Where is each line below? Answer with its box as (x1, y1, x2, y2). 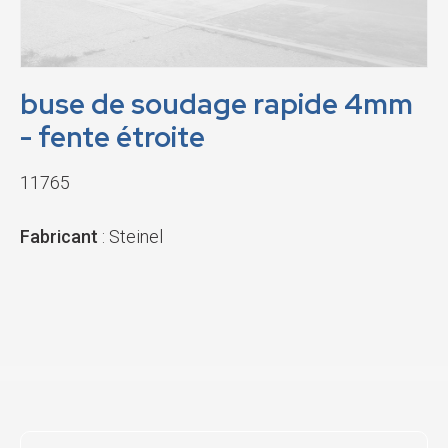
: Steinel (98, 226, 163, 247)
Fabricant (20, 226, 98, 247)
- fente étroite (20, 118, 205, 156)
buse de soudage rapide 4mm (20, 85, 413, 123)
